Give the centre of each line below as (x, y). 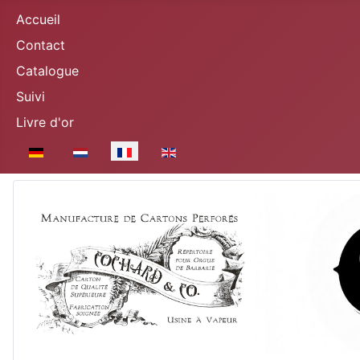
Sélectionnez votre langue (94, 150)
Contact (41, 45)
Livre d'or (45, 122)
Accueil (38, 19)
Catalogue (47, 71)
